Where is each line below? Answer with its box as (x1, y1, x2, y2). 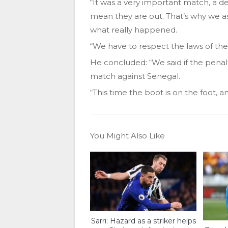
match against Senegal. (90, 71, 180, 81)
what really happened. (90, 25, 177, 35)
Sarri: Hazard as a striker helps (91, 216, 196, 225)
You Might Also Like (90, 131, 165, 141)
